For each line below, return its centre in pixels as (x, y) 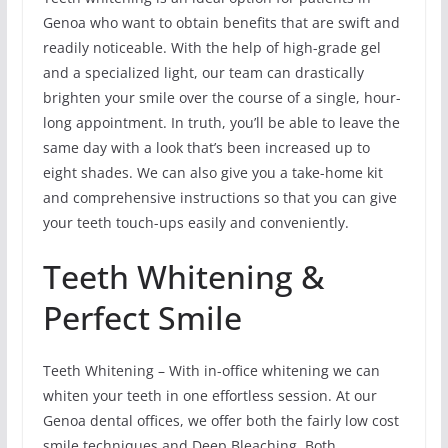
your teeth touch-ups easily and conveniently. (195, 223)
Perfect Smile (142, 318)
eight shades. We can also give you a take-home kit (212, 173)
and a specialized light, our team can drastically (203, 73)
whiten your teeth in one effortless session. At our (209, 396)
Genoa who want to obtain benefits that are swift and (221, 23)
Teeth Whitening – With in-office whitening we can (211, 371)
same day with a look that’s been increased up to (206, 148)
